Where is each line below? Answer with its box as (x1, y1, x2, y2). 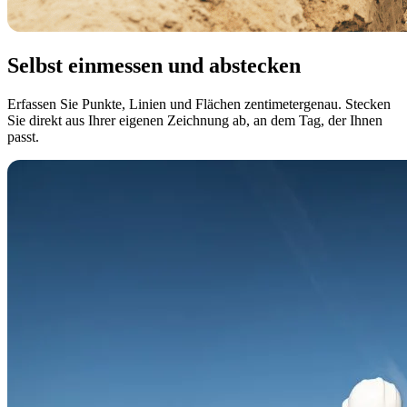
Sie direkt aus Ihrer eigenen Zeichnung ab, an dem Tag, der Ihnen (7, 112, 382, 128)
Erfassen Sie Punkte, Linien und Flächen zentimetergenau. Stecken (7, 95, 391, 112)
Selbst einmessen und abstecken (7, 53, 301, 77)
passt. (7, 128, 39, 144)
